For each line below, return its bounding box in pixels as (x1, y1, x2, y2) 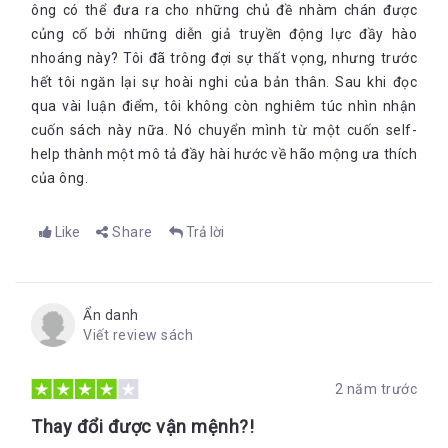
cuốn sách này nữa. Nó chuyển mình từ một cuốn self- (31, 122, 417, 138)
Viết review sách (83, 327, 193, 343)
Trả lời (185, 224, 224, 240)
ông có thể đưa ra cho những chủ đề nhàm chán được (31, 2, 417, 18)
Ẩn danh (83, 307, 139, 323)
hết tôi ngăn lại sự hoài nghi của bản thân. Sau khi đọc (31, 74, 417, 90)
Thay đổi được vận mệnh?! (31, 416, 254, 437)
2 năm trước (334, 381, 417, 397)
